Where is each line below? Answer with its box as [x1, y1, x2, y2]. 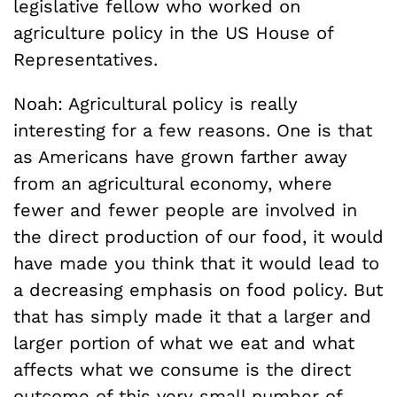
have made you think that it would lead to [13, 253, 379, 274]
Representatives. [13, 49, 158, 70]
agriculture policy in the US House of [13, 22, 333, 43]
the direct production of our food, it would [13, 226, 384, 247]
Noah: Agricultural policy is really [13, 93, 298, 114]
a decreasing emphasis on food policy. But [13, 279, 383, 300]
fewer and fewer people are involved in [13, 199, 357, 221]
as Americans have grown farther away [13, 146, 347, 167]
